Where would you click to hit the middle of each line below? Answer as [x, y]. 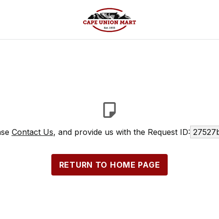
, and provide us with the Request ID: [121, 132]
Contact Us [32, 132]
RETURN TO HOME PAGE [109, 165]
